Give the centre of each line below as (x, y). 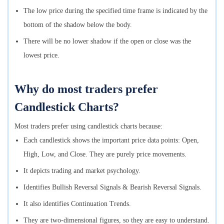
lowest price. (41, 55)
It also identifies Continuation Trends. (77, 203)
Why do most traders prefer (86, 89)
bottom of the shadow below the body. (78, 24)
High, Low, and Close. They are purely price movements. (105, 154)
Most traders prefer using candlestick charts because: (88, 126)
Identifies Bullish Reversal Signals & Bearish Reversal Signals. (112, 187)
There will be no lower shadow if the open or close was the (107, 41)
